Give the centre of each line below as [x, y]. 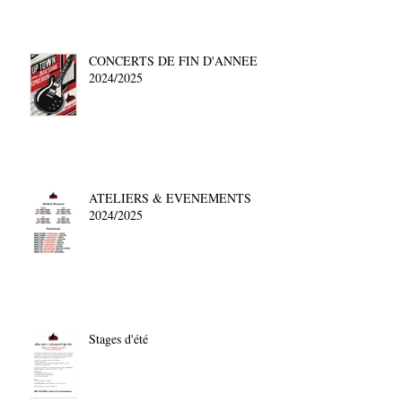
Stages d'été [118, 338]
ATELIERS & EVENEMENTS [170, 197]
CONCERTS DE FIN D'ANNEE [173, 60]
